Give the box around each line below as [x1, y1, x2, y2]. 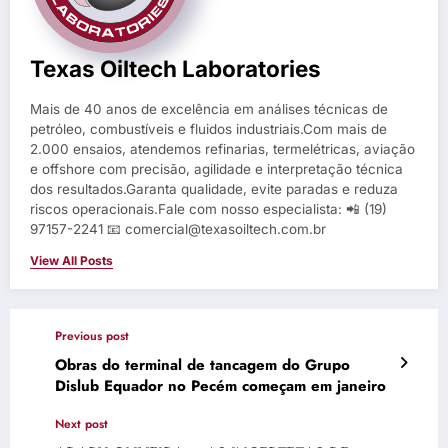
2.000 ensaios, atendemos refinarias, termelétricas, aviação [30, 140, 415, 157]
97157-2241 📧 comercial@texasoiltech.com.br [30, 220, 326, 237]
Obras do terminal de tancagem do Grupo [55, 353, 350, 376]
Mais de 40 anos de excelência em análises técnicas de [30, 100, 388, 117]
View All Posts [30, 252, 113, 268]
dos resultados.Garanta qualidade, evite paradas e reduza [30, 180, 398, 197]
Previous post [55, 326, 129, 345]
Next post [55, 414, 108, 433]
